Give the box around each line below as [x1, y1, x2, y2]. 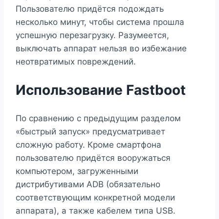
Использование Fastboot [16, 82, 186, 99]
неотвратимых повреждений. [16, 57, 136, 67]
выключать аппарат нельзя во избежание [16, 44, 187, 54]
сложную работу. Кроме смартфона [16, 139, 161, 150]
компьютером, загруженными [16, 166, 138, 176]
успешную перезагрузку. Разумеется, [16, 30, 169, 41]
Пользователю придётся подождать [16, 4, 164, 14]
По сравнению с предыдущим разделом [16, 113, 181, 123]
